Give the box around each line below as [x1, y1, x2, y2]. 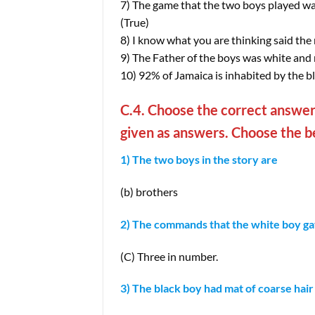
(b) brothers [120, 184, 178, 198]
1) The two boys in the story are [120, 153, 278, 167]
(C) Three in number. [120, 249, 218, 263]
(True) [120, 15, 149, 30]
